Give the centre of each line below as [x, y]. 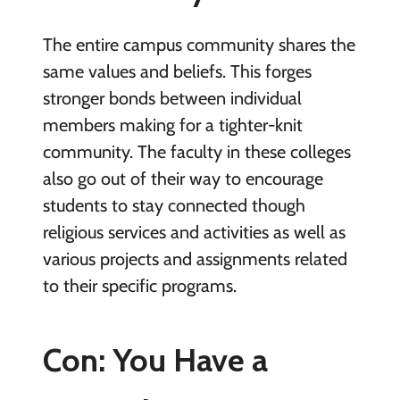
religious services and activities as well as [194, 232]
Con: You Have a [155, 359]
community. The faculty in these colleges [196, 151]
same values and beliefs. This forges [177, 71]
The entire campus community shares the [199, 44]
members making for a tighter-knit [172, 125]
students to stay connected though [174, 205]
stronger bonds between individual [172, 98]
